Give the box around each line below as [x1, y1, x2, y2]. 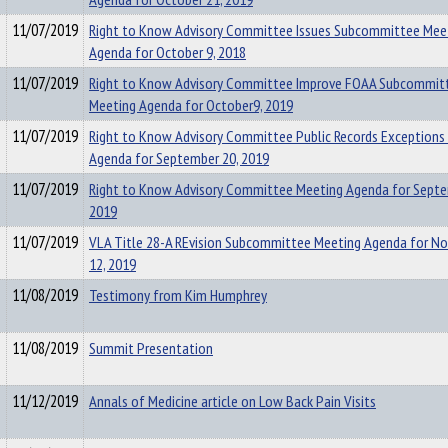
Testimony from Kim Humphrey [89, 284, 267, 306]
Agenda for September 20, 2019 [89, 147, 269, 169]
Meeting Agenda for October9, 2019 [89, 94, 293, 116]
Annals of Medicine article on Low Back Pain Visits [89, 390, 376, 412]
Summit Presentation [89, 337, 213, 359]
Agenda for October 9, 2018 [89, 41, 246, 63]
